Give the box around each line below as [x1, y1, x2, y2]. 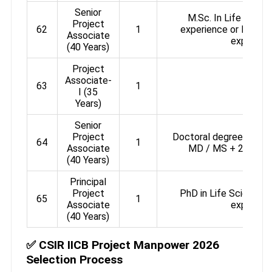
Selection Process [25, 252, 123, 267]
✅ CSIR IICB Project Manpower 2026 [25, 237, 219, 252]
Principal [70, 175, 107, 188]
